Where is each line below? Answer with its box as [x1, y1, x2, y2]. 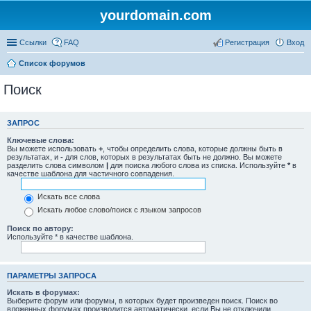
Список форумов [19, 59, 85, 67]
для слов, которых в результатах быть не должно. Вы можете [63, 152, 282, 161]
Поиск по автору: [7, 224, 74, 233]
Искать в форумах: [7, 288, 80, 296]
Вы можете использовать [7, 144, 99, 153]
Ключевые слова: [7, 135, 74, 144]
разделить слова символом [7, 160, 106, 169]
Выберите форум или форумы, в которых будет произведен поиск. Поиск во [7, 296, 278, 305]
